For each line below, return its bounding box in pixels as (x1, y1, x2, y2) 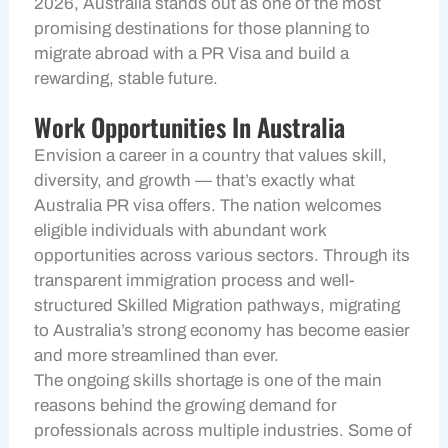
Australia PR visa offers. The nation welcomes (34, 196, 383, 215)
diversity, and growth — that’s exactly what (34, 171, 356, 190)
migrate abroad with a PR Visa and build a (34, 44, 350, 63)
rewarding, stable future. (34, 69, 219, 88)
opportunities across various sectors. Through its (34, 246, 411, 265)
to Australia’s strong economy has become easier (34, 321, 411, 340)
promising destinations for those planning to (34, 19, 371, 38)
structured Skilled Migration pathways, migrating (34, 296, 401, 315)
